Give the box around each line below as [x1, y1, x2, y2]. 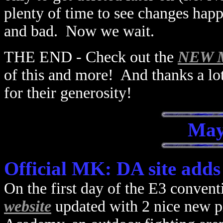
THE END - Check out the [4, 48, 178, 66]
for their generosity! [4, 84, 132, 102]
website [4, 198, 51, 215]
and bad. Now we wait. [4, 22, 154, 40]
